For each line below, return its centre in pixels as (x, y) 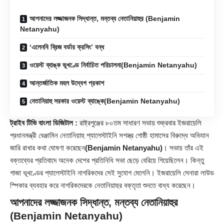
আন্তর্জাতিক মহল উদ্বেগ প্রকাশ (67, 83)
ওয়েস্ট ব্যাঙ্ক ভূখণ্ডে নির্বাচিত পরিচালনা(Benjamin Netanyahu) (113, 65)
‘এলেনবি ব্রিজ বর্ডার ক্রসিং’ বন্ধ (67, 47)
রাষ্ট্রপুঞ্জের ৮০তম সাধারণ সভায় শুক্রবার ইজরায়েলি (139, 122)
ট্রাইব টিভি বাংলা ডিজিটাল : (44, 122)
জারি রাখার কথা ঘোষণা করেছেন (47, 147)
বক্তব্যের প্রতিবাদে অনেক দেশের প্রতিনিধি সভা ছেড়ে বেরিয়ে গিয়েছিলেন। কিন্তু (107, 160)
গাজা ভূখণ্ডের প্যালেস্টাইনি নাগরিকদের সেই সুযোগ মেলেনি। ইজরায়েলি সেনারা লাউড (112, 172)
